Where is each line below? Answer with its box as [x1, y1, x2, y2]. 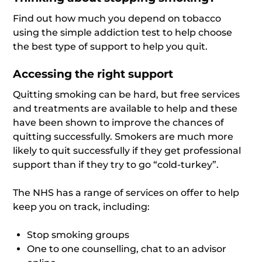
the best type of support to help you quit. [13, 41, 208, 53]
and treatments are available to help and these [13, 103, 238, 115]
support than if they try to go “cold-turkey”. [13, 159, 219, 171]
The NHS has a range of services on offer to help [13, 187, 240, 199]
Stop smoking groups [27, 229, 130, 241]
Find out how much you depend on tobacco [13, 13, 222, 25]
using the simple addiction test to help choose [13, 27, 233, 39]
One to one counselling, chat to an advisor [27, 243, 227, 255]
